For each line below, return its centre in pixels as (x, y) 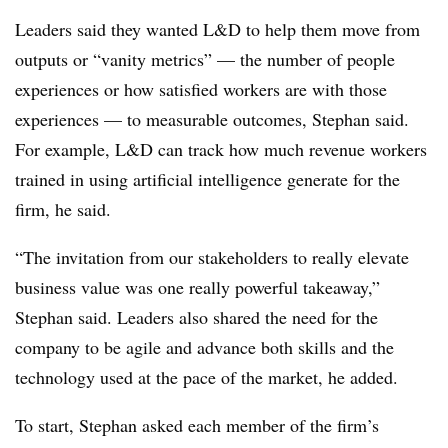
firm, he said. (66, 209)
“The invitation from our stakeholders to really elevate (212, 257)
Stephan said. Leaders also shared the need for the (196, 317)
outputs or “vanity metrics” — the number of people (205, 59)
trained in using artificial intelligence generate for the (207, 179)
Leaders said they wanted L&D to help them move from (217, 29)
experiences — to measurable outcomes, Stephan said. (212, 119)
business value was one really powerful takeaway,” (197, 287)
